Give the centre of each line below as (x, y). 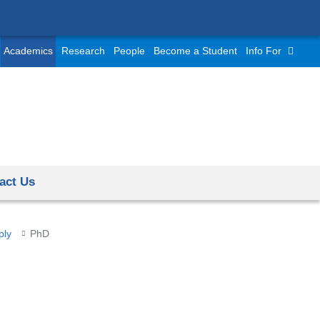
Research (83, 51)
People (129, 51)
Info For (264, 51)
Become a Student (195, 51)
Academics (28, 51)
